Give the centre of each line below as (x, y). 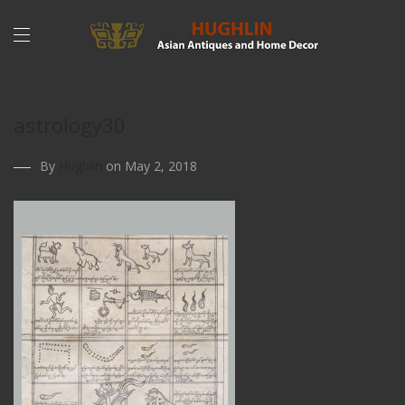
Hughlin (80, 166)
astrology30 (70, 125)
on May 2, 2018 (150, 166)
